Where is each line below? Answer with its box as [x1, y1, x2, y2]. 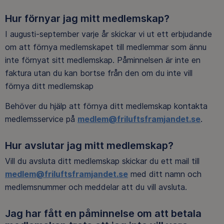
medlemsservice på [5, 113, 77, 124]
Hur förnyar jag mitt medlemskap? [5, 12, 172, 24]
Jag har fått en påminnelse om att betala [5, 207, 201, 220]
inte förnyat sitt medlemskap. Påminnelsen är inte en [5, 54, 200, 65]
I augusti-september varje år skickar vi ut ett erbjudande [5, 28, 212, 39]
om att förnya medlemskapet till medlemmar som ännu [5, 41, 206, 52]
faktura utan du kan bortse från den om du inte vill [5, 67, 192, 78]
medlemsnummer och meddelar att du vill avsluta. [5, 182, 187, 192]
